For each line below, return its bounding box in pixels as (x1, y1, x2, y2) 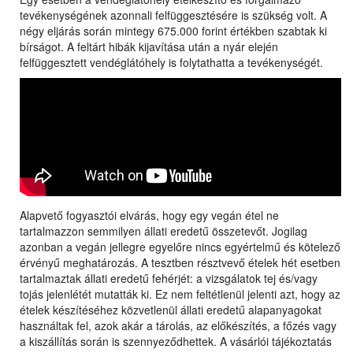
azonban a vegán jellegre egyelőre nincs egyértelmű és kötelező (20, 239, 340, 255)
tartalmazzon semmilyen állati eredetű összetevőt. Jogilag (20, 223, 307, 240)
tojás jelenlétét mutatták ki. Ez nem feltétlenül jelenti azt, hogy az (20, 286, 340, 303)
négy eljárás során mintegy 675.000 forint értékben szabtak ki (20, 23, 327, 39)
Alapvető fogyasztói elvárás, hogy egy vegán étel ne (20, 207, 279, 224)
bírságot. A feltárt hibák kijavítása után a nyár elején (20, 39, 278, 55)
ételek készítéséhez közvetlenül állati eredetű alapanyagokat (20, 302, 321, 318)
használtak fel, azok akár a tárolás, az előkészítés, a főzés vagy (20, 318, 336, 334)
